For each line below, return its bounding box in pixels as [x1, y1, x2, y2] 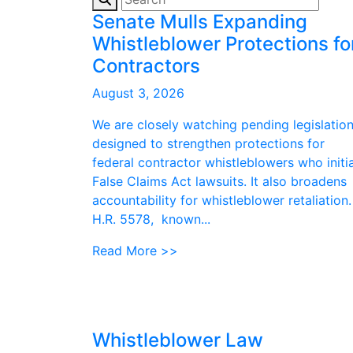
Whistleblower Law [92, 329, 263, 351]
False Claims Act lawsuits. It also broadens [92, 173, 347, 189]
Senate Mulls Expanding [92, 10, 307, 33]
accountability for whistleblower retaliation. [92, 192, 351, 208]
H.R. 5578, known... [92, 211, 210, 227]
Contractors [92, 54, 200, 77]
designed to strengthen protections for [92, 136, 325, 151]
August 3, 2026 [92, 85, 184, 101]
